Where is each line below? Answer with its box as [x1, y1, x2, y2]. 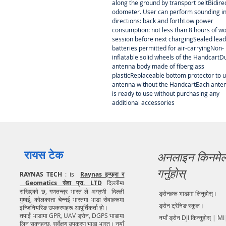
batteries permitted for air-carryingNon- [112, 44, 224, 52]
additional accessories [112, 98, 175, 107]
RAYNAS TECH [20, 170, 63, 179]
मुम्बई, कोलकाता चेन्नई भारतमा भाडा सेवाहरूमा [20, 195, 125, 204]
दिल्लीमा [101, 179, 125, 187]
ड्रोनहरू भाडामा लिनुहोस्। [159, 189, 217, 198]
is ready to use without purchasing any [112, 89, 219, 98]
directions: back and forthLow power [112, 17, 213, 25]
